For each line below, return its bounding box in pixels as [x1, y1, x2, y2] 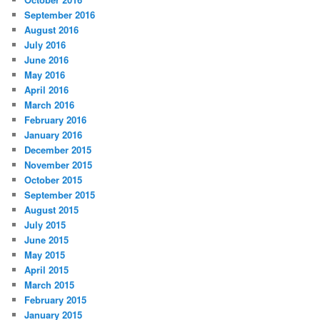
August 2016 [24, 22, 79, 36]
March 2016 [24, 97, 75, 111]
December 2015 [24, 142, 92, 156]
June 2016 [24, 52, 69, 66]
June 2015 [24, 232, 69, 246]
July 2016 [24, 37, 66, 51]
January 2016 [24, 127, 83, 141]
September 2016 [24, 7, 96, 21]
